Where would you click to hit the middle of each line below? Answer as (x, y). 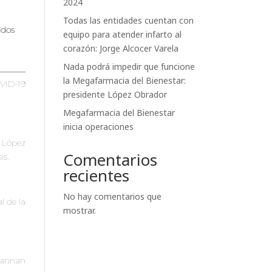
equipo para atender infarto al (123, 35)
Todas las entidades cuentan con (129, 21)
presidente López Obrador (115, 95)
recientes (97, 176)
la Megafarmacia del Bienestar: (125, 81)
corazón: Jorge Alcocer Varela (121, 49)
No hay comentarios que (113, 197)
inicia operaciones (99, 127)
